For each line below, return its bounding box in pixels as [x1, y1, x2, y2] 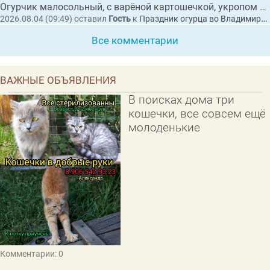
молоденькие [128, 120, 200, 134]
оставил [72, 13, 108, 24]
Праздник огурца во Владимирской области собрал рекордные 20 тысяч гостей [139, 13, 261, 24]
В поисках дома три [128, 92, 234, 107]
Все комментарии [92, 34, 178, 46]
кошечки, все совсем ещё [128, 106, 266, 121]
